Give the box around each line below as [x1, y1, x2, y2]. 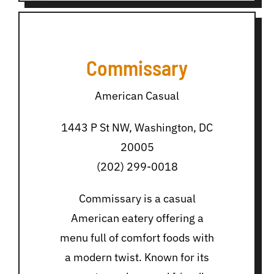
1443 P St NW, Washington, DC [61, 120, 213, 135]
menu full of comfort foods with [60, 230, 214, 245]
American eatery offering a [70, 210, 204, 225]
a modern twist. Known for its [65, 250, 209, 264]
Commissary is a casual [78, 191, 196, 206]
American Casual [95, 88, 179, 103]
